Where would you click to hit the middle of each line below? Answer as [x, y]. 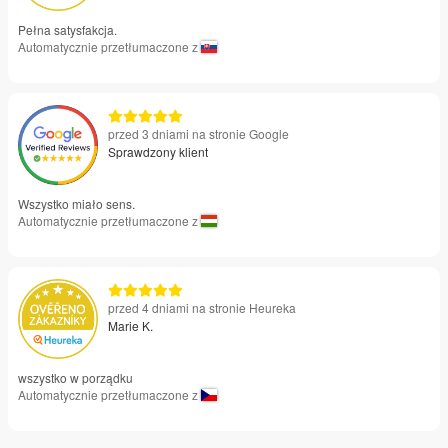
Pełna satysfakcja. [67, 29]
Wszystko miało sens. [76, 203]
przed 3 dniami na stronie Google [198, 133]
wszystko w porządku [75, 377]
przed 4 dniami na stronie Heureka [202, 307]
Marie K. [130, 325]
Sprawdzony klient [158, 151]
